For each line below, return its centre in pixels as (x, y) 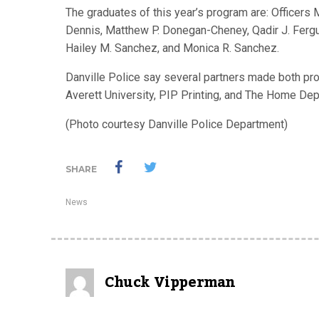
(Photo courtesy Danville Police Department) (177, 124)
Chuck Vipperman (170, 283)
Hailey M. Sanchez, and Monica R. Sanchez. (172, 48)
